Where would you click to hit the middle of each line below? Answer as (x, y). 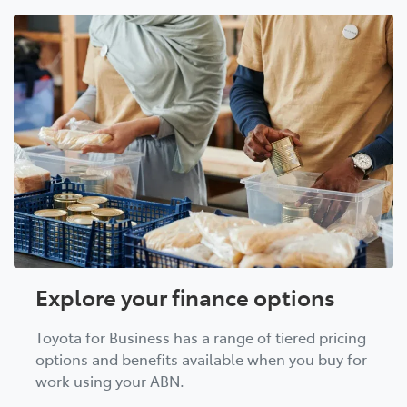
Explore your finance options (185, 296)
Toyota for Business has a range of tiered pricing (201, 337)
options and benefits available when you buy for (201, 358)
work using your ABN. (110, 380)
